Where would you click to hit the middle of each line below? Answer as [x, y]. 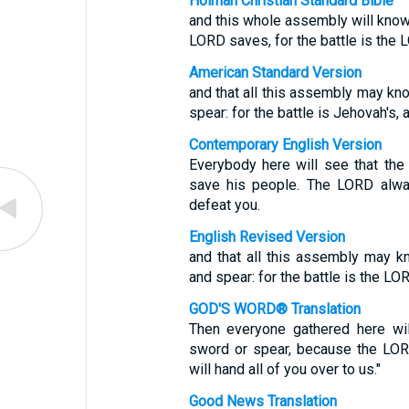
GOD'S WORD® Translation [274, 309]
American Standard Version [275, 73]
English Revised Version [267, 237]
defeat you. [224, 205]
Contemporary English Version [285, 145]
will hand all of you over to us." [284, 369]
